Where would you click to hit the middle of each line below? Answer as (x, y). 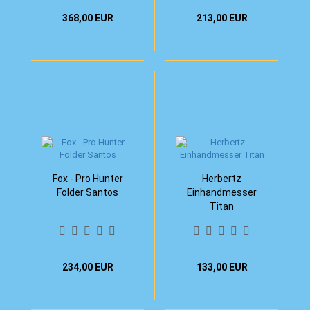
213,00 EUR (222, 18)
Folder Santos (88, 192)
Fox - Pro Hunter (88, 179)
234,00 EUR (88, 267)
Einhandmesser (222, 192)
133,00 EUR (222, 267)
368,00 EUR (88, 18)
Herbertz (222, 179)
